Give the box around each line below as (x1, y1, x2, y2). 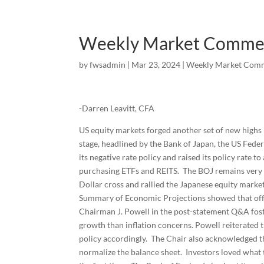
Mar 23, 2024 (131, 60, 181, 70)
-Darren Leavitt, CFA (79, 103, 155, 113)
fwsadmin (90, 60, 126, 70)
